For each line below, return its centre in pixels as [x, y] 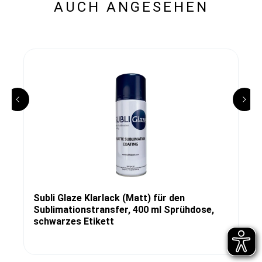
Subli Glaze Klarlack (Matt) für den [109, 198]
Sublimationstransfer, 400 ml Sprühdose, [124, 209]
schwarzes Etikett [74, 221]
